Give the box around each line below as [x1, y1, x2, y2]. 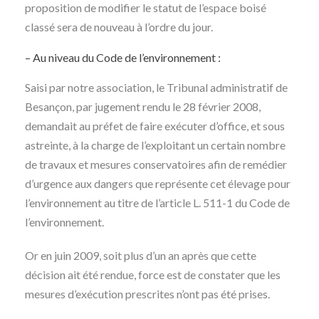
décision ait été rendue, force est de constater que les [25, 268, 281, 281]
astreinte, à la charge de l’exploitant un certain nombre [25, 138, 286, 152]
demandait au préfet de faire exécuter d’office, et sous [25, 119, 285, 132]
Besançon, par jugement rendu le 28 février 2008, [25, 100, 261, 113]
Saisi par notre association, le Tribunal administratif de [25, 80, 288, 94]
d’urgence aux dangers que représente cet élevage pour [25, 177, 291, 190]
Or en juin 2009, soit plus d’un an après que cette [25, 249, 256, 262]
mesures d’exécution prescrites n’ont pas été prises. [25, 287, 270, 300]
